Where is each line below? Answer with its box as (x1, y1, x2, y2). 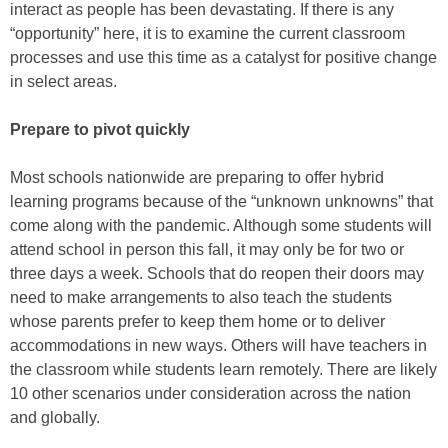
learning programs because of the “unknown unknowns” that (10, 193, 433, 211)
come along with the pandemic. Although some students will (10, 217, 432, 235)
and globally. (10, 409, 100, 427)
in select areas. (10, 73, 117, 91)
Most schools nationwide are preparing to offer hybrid (10, 169, 384, 187)
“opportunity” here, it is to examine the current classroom (10, 25, 405, 43)
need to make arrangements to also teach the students (10, 289, 392, 307)
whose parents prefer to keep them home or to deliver (10, 313, 385, 331)
